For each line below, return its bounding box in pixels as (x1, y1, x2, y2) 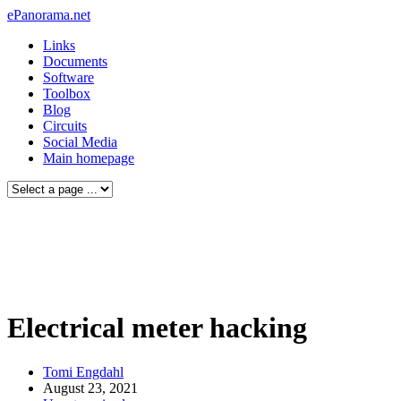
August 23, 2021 (43, 380, 138, 396)
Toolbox (43, 86, 90, 101)
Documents (43, 54, 107, 69)
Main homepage (43, 150, 134, 166)
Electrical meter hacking (7, 311, 307, 345)
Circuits (43, 118, 87, 133)
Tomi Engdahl (43, 363, 124, 380)
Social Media (43, 134, 117, 149)
